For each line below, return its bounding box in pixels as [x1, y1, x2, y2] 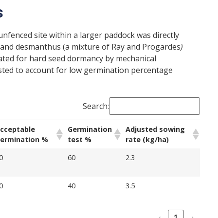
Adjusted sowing [126, 124, 185, 134]
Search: [83, 100, 109, 111]
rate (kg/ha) [126, 134, 169, 144]
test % [68, 134, 91, 144]
